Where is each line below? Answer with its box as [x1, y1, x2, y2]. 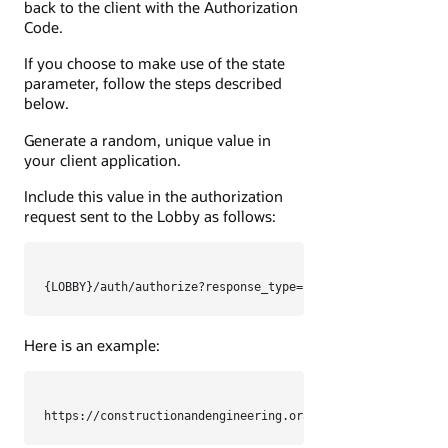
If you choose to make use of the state [24, 53, 285, 74]
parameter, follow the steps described [24, 73, 282, 94]
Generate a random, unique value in [24, 129, 271, 150]
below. [24, 93, 69, 114]
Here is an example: [24, 334, 160, 355]
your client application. [24, 149, 181, 170]
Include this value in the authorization [24, 185, 283, 206]
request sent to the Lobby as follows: [24, 205, 276, 226]
